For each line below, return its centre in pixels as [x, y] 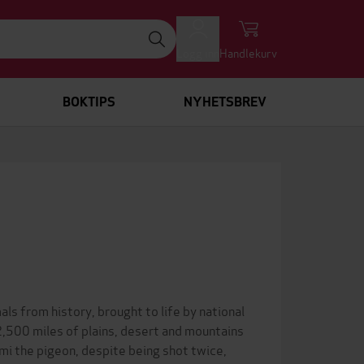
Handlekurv [248, 52]
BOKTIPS [89, 102]
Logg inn [198, 52]
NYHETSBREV [225, 102]
